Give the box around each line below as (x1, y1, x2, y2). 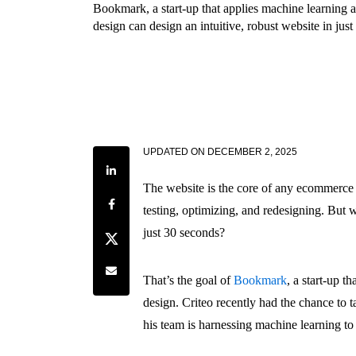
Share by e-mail (102, 261, 168, 274)
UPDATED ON (143, 146, 206, 158)
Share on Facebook (102, 195, 184, 207)
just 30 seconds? (143, 226, 226, 240)
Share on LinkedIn (102, 161, 181, 174)
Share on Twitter (102, 228, 172, 241)
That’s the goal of (143, 273, 234, 288)
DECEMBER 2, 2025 (207, 146, 298, 158)
